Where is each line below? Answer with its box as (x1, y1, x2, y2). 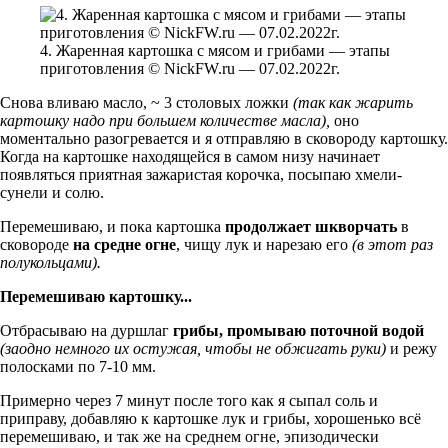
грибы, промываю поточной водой (173, 322, 424, 340)
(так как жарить (293, 94, 413, 112)
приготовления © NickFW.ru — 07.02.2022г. (40, 60, 340, 78)
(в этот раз (352, 236, 433, 254)
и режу (386, 340, 437, 358)
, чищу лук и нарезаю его (176, 236, 352, 254)
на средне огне (73, 236, 176, 254)
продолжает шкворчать (225, 218, 397, 236)
